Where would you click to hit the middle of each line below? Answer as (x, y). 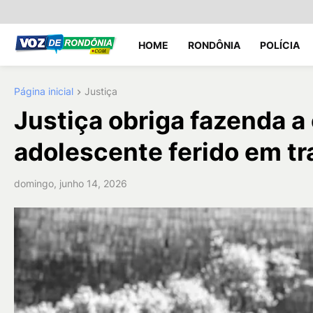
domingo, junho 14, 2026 (71, 184)
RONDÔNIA (214, 45)
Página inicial (44, 91)
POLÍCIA (280, 45)
